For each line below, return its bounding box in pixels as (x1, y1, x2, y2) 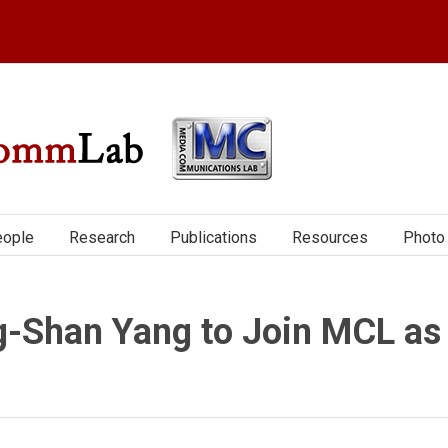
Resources (292, 227, 368, 247)
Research (69, 227, 135, 247)
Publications (170, 227, 257, 247)
